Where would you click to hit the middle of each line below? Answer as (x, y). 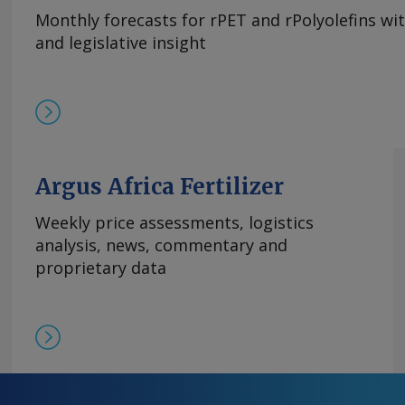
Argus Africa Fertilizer (160, 187)
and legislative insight (121, 43)
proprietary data (101, 268)
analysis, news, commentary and (161, 245)
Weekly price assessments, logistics (174, 223)
